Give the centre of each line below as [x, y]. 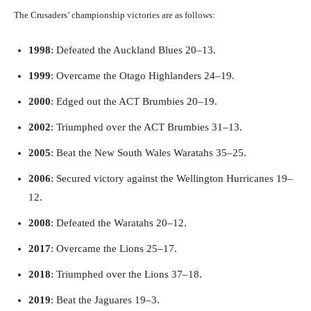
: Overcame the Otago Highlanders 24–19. [143, 76]
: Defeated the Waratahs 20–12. [119, 223]
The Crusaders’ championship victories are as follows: [115, 15]
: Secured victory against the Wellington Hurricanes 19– [172, 179]
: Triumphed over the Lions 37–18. [126, 275]
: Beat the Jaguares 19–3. [105, 300]
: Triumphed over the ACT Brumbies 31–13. [146, 127]
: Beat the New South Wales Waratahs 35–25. [149, 153]
